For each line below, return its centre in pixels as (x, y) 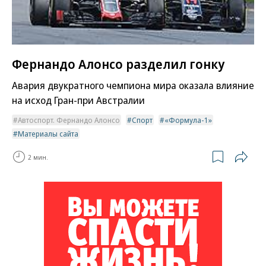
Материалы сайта (48, 134)
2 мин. (38, 157)
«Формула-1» (188, 120)
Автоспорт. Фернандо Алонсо (69, 120)
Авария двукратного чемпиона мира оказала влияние (133, 85)
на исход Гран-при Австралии (78, 100)
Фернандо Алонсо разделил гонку (118, 64)
